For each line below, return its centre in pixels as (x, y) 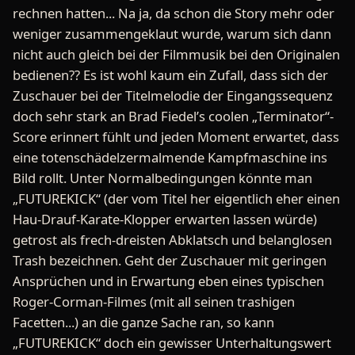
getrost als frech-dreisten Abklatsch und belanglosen (172, 240)
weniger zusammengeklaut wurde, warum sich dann (172, 34)
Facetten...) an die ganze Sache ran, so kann (143, 323)
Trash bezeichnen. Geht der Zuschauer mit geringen (170, 261)
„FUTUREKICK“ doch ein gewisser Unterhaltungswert (172, 343)
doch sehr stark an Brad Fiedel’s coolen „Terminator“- (173, 116)
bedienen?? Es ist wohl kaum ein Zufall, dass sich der (170, 75)
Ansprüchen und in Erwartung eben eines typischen (168, 281)
